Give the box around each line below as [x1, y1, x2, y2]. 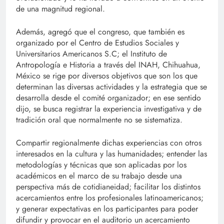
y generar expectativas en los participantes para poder [16, 203, 198, 215]
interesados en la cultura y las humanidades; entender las [16, 148, 207, 160]
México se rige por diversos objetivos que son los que [16, 70, 197, 82]
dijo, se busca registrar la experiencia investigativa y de [16, 103, 201, 115]
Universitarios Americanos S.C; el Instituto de [16, 48, 167, 60]
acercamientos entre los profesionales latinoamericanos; [16, 192, 203, 204]
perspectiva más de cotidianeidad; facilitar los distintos [16, 181, 200, 193]
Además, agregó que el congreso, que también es [16, 26, 184, 38]
